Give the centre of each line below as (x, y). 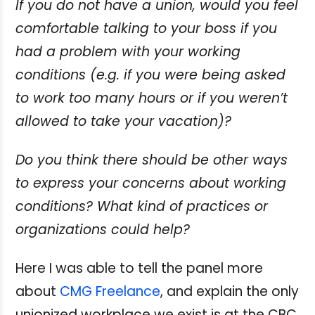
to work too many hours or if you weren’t (152, 98)
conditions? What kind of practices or (142, 206)
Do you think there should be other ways (152, 160)
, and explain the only (230, 291)
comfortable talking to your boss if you (146, 28)
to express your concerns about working (151, 183)
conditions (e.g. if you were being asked (150, 75)
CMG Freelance (110, 291)
